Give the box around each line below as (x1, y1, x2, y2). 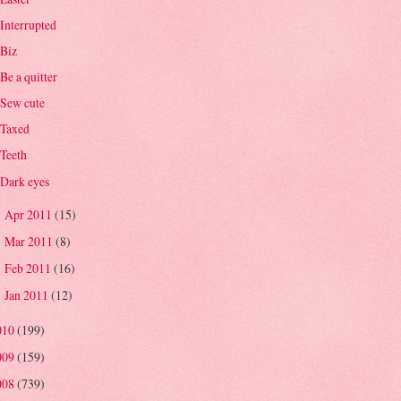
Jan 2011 (4, 286, 51, 304)
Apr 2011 (4, 205, 55, 223)
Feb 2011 (4, 260, 54, 277)
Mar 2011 (4, 233, 55, 250)
